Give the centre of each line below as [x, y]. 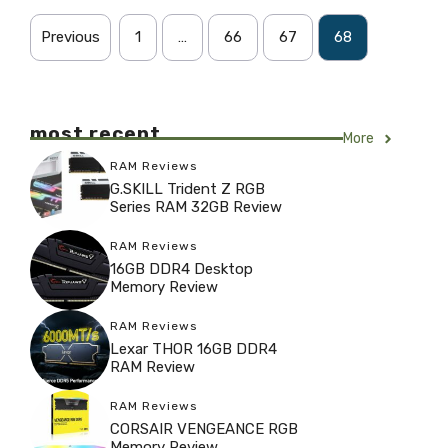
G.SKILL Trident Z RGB [187, 188]
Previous [70, 37]
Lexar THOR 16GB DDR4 [193, 348]
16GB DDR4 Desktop [181, 268]
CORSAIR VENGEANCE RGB [204, 428]
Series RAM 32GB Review [196, 206]
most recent [95, 133]
